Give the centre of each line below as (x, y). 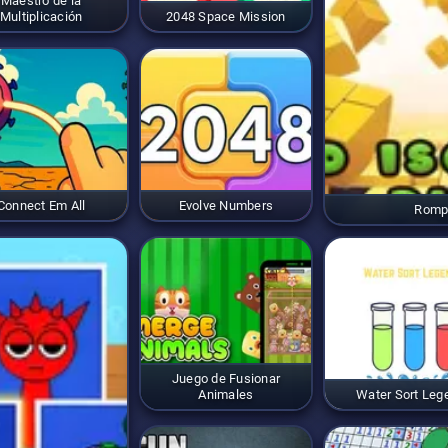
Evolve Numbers (226, 206)
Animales (226, 395)
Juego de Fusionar (226, 379)
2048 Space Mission (226, 17)
